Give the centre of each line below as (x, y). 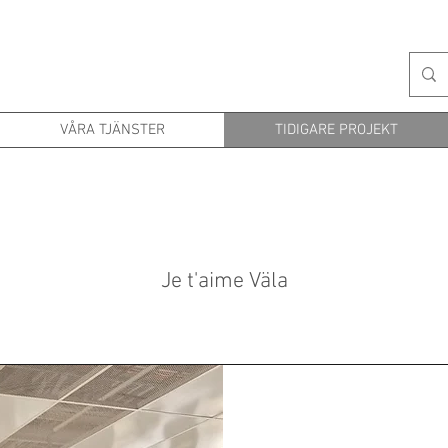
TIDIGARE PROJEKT (336, 130)
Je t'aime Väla (224, 281)
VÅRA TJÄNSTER (112, 130)
